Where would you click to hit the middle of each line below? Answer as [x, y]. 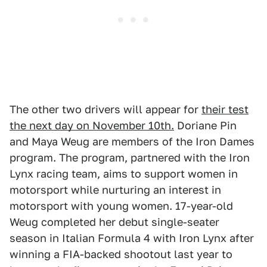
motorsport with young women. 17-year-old [121, 206]
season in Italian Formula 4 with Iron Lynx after [132, 238]
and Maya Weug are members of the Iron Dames [132, 142]
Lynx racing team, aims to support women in [124, 174]
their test [225, 110]
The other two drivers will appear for [105, 110]
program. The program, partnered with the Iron [130, 158]
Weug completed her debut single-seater [114, 222]
